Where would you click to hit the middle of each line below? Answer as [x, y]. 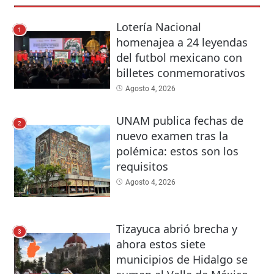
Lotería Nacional [158, 27]
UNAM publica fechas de [180, 121]
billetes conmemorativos [180, 73]
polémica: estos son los [177, 151]
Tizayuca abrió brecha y [176, 229]
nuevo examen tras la [172, 136]
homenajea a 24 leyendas [182, 43]
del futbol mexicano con [179, 58]
